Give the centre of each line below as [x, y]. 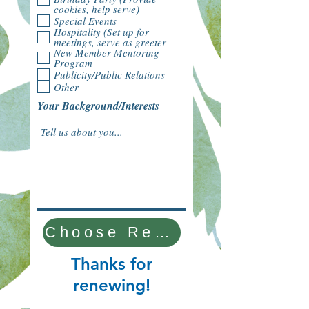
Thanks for [112, 264]
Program [73, 63]
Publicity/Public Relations [109, 74]
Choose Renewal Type [162, 232]
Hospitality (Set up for [101, 32]
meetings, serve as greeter [110, 42]
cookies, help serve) [97, 9]
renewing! [112, 285]
